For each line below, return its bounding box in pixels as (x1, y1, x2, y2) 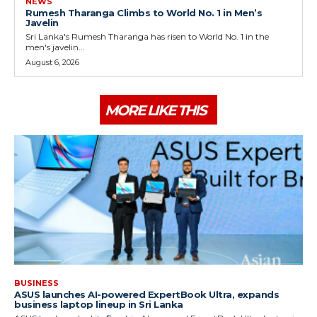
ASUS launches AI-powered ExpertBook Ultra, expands (14, 289, 279, 301)
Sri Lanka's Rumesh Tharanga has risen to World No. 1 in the (25, 30, 269, 42)
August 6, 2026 (25, 57, 79, 67)
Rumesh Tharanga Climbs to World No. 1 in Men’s (25, 6, 262, 18)
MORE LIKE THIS (105, 101, 206, 119)
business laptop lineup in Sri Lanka (14, 299, 183, 311)
